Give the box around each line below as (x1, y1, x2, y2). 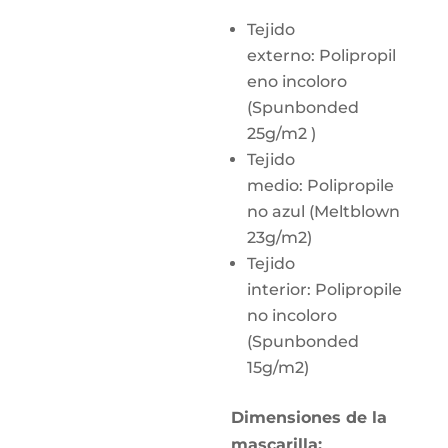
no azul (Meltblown (247, 202, 401, 221)
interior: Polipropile (247, 280, 403, 299)
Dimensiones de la (231, 408, 388, 427)
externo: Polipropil (247, 46, 397, 65)
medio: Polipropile (247, 176, 395, 195)
